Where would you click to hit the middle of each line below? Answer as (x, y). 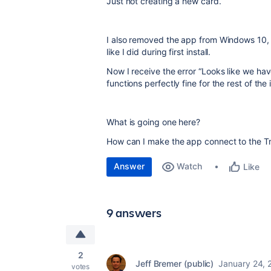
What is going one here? (154, 122)
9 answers (134, 213)
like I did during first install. (159, 52)
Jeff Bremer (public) (175, 263)
